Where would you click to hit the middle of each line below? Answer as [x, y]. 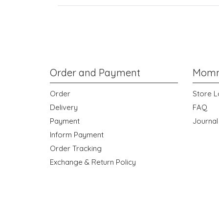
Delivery [64, 107]
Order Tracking [76, 148]
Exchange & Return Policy [93, 162]
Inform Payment [77, 135]
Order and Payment [95, 73]
